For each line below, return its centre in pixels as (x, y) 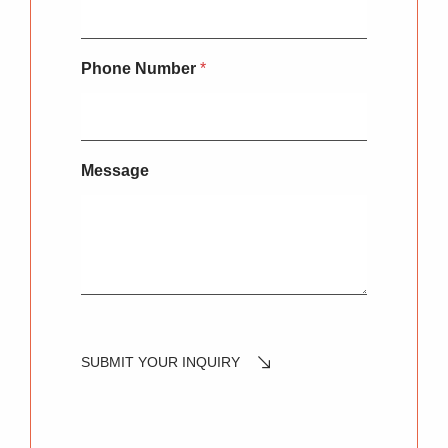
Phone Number (140, 68)
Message (115, 170)
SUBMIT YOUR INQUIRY (160, 362)
